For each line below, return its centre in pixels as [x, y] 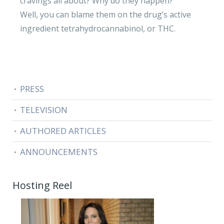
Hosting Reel [42, 185]
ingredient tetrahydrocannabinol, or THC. [98, 28]
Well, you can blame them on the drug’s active [105, 14]
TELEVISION [44, 110]
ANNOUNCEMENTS [59, 152]
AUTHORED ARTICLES [63, 131]
